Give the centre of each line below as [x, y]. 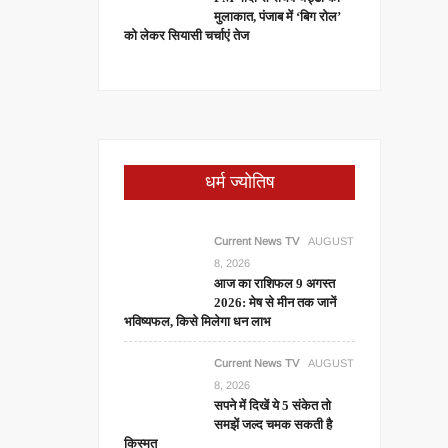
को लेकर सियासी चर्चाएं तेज [187, 35]
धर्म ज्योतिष [239, 182]
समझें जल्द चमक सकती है [273, 424]
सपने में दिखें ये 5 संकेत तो [273, 405]
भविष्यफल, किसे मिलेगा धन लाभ [198, 321]
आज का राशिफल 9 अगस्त [275, 283]
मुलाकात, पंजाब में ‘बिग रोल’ [278, 16]
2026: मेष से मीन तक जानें [275, 302]
